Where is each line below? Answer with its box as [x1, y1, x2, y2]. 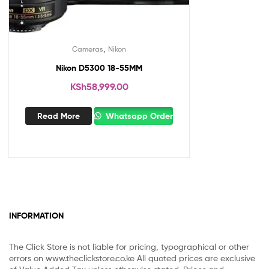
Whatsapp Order [103, 110, 174, 121]
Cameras [72, 44, 103, 54]
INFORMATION [9, 210, 64, 221]
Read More [37, 110, 80, 121]
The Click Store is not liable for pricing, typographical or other [9, 241, 249, 252]
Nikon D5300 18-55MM [56, 62, 142, 74]
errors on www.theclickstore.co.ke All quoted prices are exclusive [9, 253, 255, 264]
